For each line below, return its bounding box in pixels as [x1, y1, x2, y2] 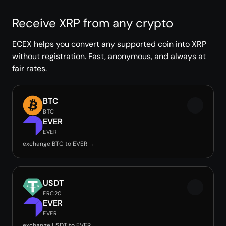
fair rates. [12, 63, 47, 74]
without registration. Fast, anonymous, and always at [12, 51, 206, 62]
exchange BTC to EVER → [23, 140, 95, 148]
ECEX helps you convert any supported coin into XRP [12, 39, 206, 49]
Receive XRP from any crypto [12, 15, 173, 31]
